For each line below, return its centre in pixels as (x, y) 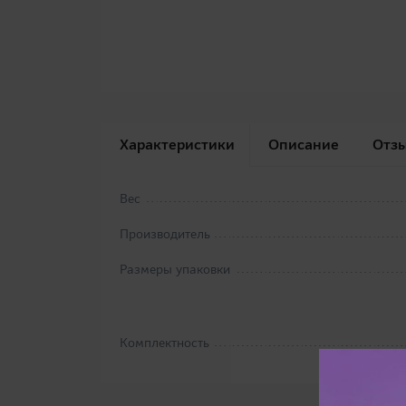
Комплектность (164, 343)
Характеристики (177, 145)
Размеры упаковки (175, 270)
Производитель (165, 234)
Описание (304, 145)
